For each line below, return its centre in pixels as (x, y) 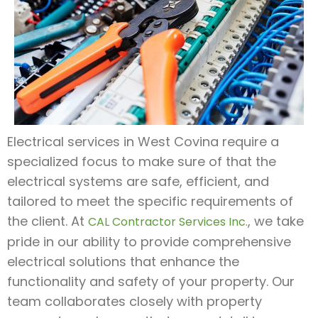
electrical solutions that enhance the (123, 261)
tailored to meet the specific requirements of (150, 201)
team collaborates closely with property (135, 301)
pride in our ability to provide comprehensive (149, 241)
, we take (276, 221)
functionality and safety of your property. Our (151, 281)
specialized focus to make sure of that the (142, 161)
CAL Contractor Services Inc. (168, 221)
